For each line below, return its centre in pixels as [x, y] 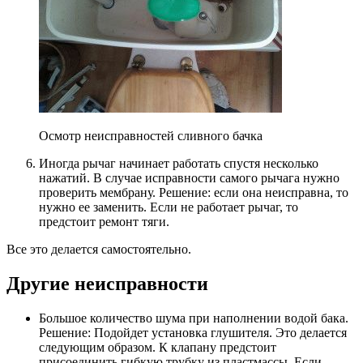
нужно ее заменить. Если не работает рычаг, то [169, 207]
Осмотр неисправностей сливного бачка [151, 136]
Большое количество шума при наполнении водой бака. [194, 318]
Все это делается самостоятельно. [99, 250]
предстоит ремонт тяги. [104, 222]
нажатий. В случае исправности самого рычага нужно [189, 178]
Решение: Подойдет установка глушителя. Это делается [193, 333]
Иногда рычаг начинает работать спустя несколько [179, 164]
